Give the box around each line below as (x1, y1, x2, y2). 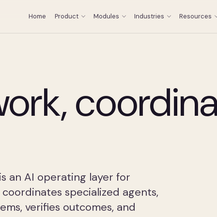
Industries (134, 12, 164, 20)
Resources (179, 12, 212, 20)
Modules (93, 12, 119, 20)
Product (55, 12, 78, 20)
